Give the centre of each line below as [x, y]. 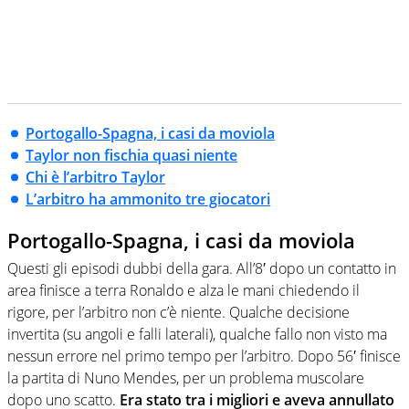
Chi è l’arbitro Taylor [95, 178]
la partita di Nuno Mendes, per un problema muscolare [186, 378]
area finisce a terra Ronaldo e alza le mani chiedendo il [184, 290]
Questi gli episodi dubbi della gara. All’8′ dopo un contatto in [202, 268]
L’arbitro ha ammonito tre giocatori [148, 199]
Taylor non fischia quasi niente [131, 156]
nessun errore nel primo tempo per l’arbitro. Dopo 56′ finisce [204, 356]
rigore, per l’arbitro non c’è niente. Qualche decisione [178, 312]
